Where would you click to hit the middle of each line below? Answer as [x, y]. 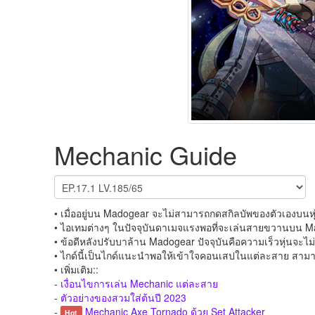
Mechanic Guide [146, 154]
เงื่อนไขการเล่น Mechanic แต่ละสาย [139, 283]
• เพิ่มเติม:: [76, 269]
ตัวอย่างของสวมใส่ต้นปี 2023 [123, 297]
